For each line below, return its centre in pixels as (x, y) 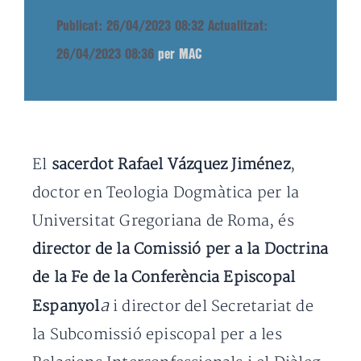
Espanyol (66, 307)
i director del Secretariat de (211, 307)
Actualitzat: (238, 26)
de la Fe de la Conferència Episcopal (164, 278)
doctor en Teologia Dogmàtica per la (166, 193)
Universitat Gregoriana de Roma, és (163, 221)
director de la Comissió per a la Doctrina (180, 249)
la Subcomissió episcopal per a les (157, 335)
